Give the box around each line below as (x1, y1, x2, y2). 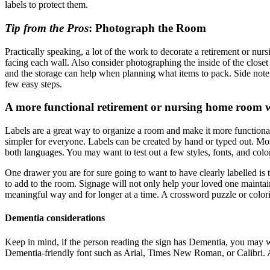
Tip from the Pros (5, 21, 89, 34)
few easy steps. (5, 78, 62, 89)
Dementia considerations (5, 213, 105, 224)
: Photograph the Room (89, 21, 206, 34)
